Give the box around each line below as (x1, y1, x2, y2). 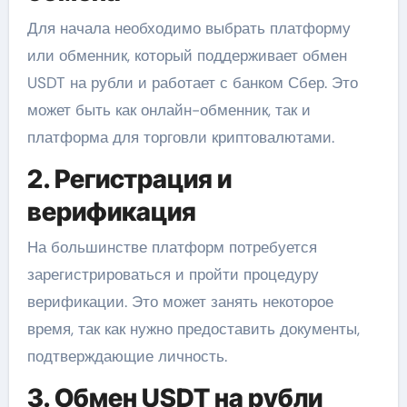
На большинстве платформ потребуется (26, 237, 317, 258)
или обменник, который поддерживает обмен (26, 45, 347, 65)
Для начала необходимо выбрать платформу (26, 17, 351, 38)
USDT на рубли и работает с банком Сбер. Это (26, 72, 358, 93)
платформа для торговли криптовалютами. (26, 126, 334, 147)
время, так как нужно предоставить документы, (26, 319, 360, 340)
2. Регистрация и (26, 163, 232, 194)
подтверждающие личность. (26, 346, 227, 367)
